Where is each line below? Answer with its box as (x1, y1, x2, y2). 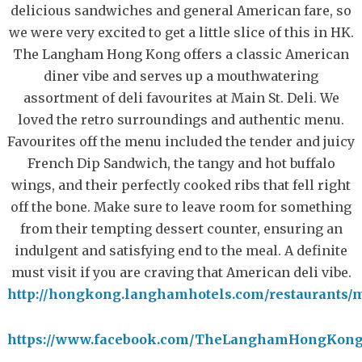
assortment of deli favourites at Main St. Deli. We (23, 90, 339, 107)
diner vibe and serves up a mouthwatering (44, 68, 318, 85)
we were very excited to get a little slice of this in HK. (8, 24, 354, 41)
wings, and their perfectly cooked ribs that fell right (11, 177, 351, 194)
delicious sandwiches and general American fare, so (11, 2, 351, 19)
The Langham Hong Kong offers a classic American (13, 46, 349, 63)
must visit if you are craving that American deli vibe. (11, 264, 351, 281)
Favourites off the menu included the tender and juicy (7, 133, 355, 150)
